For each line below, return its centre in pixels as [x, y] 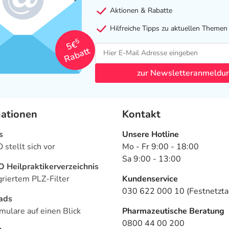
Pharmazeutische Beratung [173, 211]
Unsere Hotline [151, 134]
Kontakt [141, 114]
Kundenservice [150, 179]
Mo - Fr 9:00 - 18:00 [161, 146]
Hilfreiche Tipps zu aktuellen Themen [167, 28]
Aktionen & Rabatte [140, 10]
